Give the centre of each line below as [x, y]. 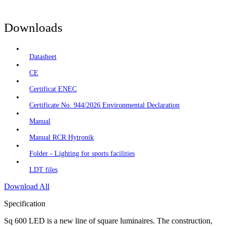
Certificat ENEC [53, 89]
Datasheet [43, 57]
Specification [25, 204]
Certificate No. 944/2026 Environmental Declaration [104, 105]
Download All [27, 187]
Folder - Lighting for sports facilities [82, 154]
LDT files [43, 170]
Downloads [33, 27]
